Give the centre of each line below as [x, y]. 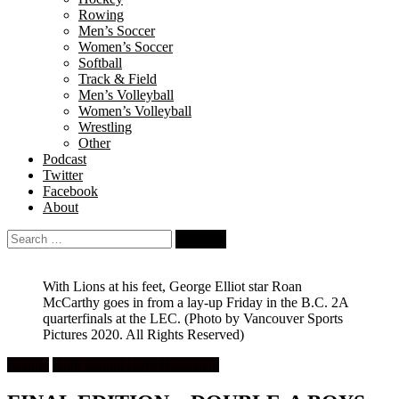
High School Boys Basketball [136, 365]
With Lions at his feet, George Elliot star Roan [172, 286]
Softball [100, 63]
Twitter [63, 175]
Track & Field [118, 79]
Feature [28, 365]
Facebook [70, 191]
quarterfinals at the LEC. [114, 318]
